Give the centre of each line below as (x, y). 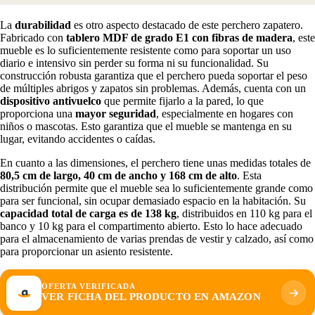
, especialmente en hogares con (225, 113)
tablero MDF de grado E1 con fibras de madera (179, 37)
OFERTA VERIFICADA (89, 287)
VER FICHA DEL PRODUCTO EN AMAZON (151, 297)
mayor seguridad (116, 113)
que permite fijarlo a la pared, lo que (182, 101)
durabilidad (43, 25)
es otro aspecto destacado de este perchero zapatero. (187, 25)
